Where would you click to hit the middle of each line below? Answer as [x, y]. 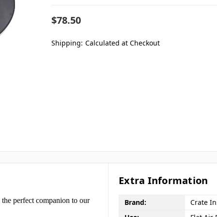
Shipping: [67, 43]
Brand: [135, 202]
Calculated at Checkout [123, 43]
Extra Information [163, 180]
